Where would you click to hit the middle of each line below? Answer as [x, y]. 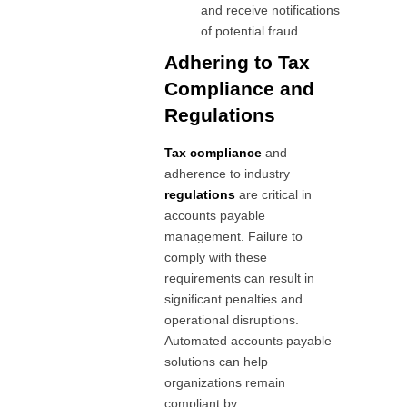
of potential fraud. [252, 31]
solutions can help [217, 362]
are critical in [274, 195]
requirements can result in [240, 278]
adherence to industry [228, 174]
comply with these [216, 258]
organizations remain [225, 383]
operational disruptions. [232, 320]
